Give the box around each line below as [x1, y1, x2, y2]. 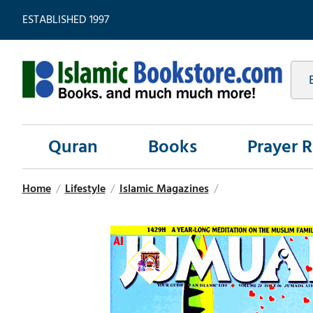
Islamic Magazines [119, 180, 209, 198]
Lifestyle [64, 180, 105, 198]
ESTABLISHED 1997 [22, 10, 109, 29]
